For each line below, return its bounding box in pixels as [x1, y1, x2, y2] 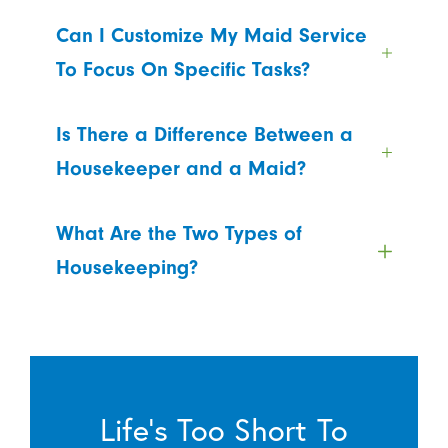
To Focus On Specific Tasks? [56, 58, 310, 82]
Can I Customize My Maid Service [56, 24, 367, 48]
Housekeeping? [56, 256, 198, 280]
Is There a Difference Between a [56, 123, 353, 147]
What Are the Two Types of [56, 222, 302, 246]
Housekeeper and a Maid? [56, 157, 306, 181]
